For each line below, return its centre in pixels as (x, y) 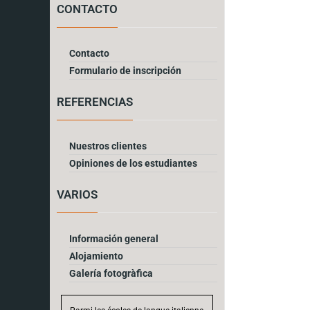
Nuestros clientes (108, 146)
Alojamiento (96, 256)
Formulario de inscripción (125, 70)
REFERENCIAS (95, 101)
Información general (114, 238)
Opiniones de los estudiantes (133, 163)
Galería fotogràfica (111, 273)
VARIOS (77, 194)
